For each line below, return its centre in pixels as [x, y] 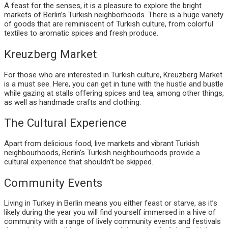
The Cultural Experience [65, 123]
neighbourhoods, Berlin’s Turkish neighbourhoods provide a [102, 153]
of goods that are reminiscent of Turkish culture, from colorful [109, 24]
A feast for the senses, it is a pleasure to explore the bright [103, 6]
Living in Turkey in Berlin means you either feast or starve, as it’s [111, 203]
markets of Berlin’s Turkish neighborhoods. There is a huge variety [114, 15]
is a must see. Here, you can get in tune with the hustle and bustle [114, 84]
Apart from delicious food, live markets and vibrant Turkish [102, 144]
